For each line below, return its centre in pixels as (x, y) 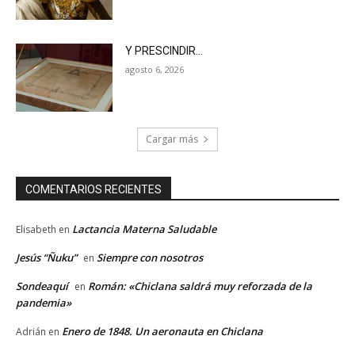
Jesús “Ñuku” (46, 257)
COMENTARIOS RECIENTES (94, 189)
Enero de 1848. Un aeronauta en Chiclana (162, 331)
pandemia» (44, 302)
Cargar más (172, 139)
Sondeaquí (42, 286)
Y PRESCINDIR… (164, 51)
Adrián (31, 331)
